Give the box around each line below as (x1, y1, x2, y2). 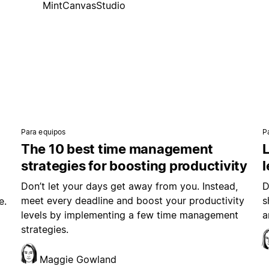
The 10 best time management (20, 141, 214, 157)
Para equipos (20, 127, 66, 137)
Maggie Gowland (39, 253, 116, 266)
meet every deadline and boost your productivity (20, 195, 244, 207)
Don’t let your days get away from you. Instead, (20, 180, 238, 193)
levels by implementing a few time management (20, 209, 238, 222)
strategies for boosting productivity (20, 158, 247, 174)
